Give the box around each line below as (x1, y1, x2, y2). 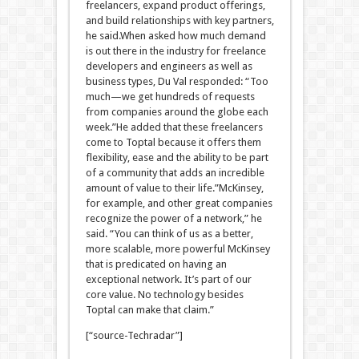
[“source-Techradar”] (85, 329, 183, 341)
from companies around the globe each (85, 106, 268, 118)
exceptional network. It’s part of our (85, 273, 252, 285)
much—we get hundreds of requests (85, 91, 255, 103)
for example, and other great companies (85, 197, 272, 209)
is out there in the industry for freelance (85, 45, 266, 57)
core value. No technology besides (85, 288, 244, 301)
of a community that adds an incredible (85, 167, 264, 179)
